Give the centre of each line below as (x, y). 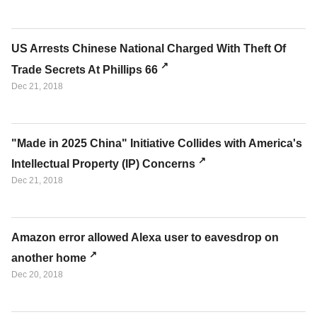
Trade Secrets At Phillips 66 (85, 69)
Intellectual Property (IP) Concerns (103, 164)
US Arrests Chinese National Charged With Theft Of (149, 49)
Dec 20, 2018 (37, 275)
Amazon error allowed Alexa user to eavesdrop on (145, 238)
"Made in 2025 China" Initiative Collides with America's (157, 143)
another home (49, 258)
